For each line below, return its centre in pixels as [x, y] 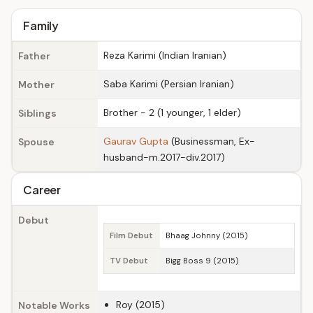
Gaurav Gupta [136, 141]
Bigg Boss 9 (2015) [202, 261]
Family [41, 26]
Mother [36, 85]
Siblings [37, 113]
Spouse [36, 142]
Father [34, 56]
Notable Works [54, 305]
